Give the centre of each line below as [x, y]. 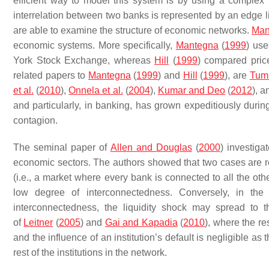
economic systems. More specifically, [95, 45]
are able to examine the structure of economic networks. [132, 30]
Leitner [38, 222]
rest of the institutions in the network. [90, 252]
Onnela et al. [96, 90]
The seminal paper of [62, 147]
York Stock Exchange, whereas [84, 60]
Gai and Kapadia [141, 222]
